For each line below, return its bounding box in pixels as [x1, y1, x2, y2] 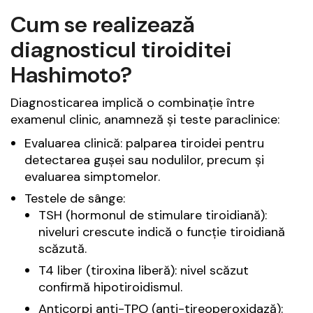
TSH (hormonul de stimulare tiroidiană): [38, 206, 267, 224]
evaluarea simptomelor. [24, 168, 160, 185]
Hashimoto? [10, 59, 132, 89]
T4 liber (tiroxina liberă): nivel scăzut [38, 261, 249, 279]
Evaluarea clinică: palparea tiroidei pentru [24, 134, 264, 152]
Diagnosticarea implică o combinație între [10, 94, 254, 111]
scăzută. [38, 240, 87, 257]
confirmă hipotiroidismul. [38, 278, 182, 296]
